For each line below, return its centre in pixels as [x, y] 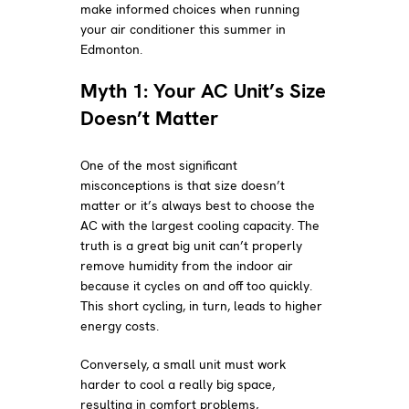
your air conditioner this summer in [184, 29]
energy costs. [120, 325]
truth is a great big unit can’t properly [192, 245]
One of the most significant [159, 165]
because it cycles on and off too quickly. [197, 285]
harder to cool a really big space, [178, 384]
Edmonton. [112, 49]
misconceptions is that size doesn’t [183, 185]
